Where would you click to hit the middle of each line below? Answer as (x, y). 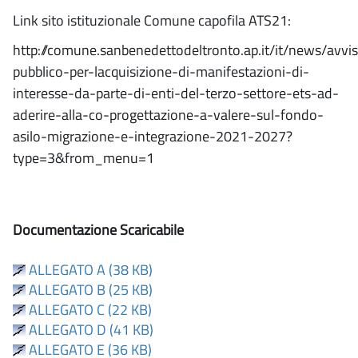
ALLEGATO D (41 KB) (89, 330)
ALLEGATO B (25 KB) (89, 290)
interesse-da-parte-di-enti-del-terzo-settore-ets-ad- (176, 93)
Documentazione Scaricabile (98, 230)
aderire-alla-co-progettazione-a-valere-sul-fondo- (168, 115)
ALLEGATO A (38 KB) (89, 270)
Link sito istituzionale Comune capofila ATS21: (152, 20)
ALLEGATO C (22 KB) (89, 310)
